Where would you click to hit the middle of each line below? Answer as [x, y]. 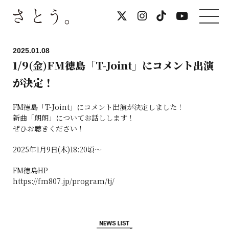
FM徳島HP [30, 170]
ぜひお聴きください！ [49, 128]
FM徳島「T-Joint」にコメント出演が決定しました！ [98, 107]
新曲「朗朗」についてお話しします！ [74, 118]
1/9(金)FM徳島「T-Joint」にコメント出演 [113, 65]
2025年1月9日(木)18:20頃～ [57, 149]
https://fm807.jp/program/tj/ [64, 181]
